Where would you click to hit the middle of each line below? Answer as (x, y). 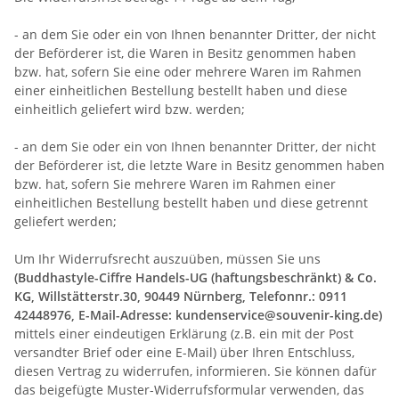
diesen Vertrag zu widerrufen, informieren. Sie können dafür (195, 370)
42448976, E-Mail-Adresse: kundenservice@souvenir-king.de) (198, 314)
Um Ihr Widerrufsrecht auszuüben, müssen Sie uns (167, 258)
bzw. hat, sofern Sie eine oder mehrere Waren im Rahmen (188, 71)
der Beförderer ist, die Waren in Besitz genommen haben (185, 53)
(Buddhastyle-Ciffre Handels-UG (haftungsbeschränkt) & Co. (195, 277)
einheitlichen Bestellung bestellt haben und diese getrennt (191, 202)
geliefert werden (64, 221)
